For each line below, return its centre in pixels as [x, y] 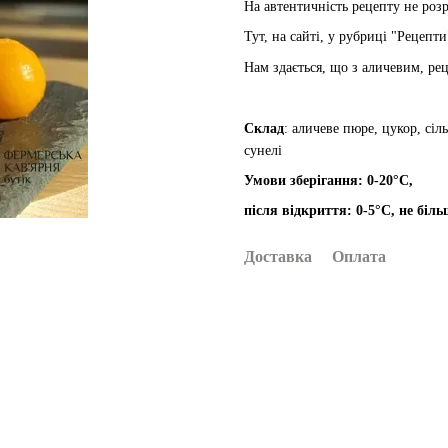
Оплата [359, 256]
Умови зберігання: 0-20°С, [328, 180]
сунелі [265, 150]
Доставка [278, 256]
